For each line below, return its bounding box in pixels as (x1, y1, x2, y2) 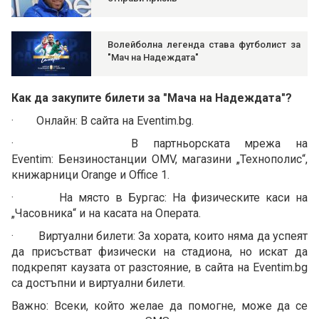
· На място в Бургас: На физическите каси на (11, 191, 308, 205)
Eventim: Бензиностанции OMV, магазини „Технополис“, (11, 152, 308, 167)
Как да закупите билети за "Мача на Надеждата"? (11, 91, 292, 105)
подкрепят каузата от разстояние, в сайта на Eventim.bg (11, 261, 308, 275)
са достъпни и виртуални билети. (11, 276, 185, 291)
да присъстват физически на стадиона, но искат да (11, 245, 308, 259)
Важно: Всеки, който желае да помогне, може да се (11, 299, 308, 313)
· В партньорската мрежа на (11, 137, 308, 151)
